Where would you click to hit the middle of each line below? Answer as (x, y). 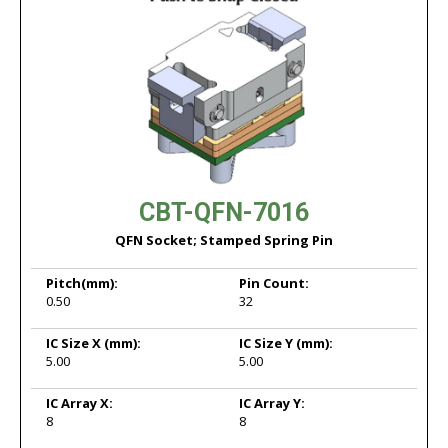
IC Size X (75, 343)
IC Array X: (79, 403)
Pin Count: (274, 283)
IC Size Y (267, 343)
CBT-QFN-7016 (224, 212)
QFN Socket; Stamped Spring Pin (224, 240)
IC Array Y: (272, 403)
